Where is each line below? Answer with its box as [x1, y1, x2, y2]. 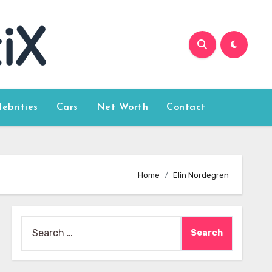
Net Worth [96, 103, 149, 112]
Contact [166, 103, 206, 112]
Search [20, 217, 53, 229]
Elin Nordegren [173, 170, 229, 180]
